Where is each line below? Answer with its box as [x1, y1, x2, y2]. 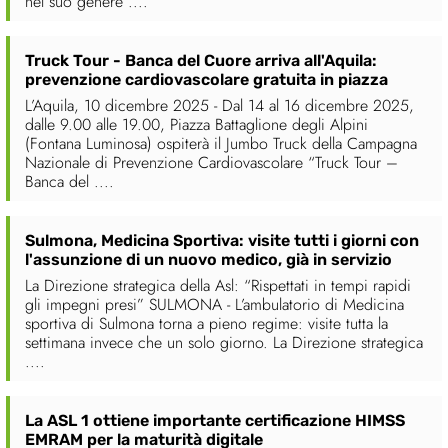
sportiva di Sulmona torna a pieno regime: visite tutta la [25, 312, 388, 336]
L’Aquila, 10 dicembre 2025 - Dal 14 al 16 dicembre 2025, [25, 94, 414, 118]
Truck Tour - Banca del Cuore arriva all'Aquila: [25, 51, 377, 71]
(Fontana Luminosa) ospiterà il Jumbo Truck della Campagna [25, 132, 417, 156]
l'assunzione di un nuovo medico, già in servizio [25, 250, 392, 270]
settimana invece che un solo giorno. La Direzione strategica [25, 331, 423, 355]
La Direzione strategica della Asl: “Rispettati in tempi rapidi [25, 274, 411, 298]
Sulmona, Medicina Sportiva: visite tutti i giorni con [25, 231, 419, 251]
